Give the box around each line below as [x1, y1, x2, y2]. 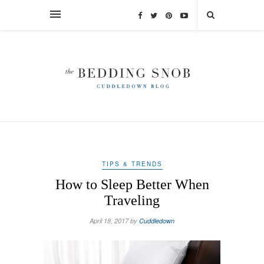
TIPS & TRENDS [101, 159, 163, 168]
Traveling [104, 192, 160, 208]
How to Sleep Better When [55, 176, 209, 192]
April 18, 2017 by [90, 216, 139, 225]
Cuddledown [139, 216, 174, 225]
